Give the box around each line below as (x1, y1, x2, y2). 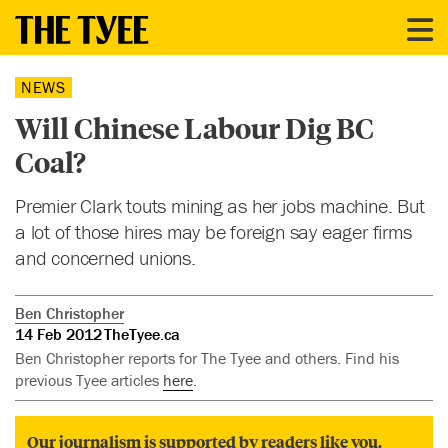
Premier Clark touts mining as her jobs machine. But (15, 193, 425, 218)
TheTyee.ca (104, 323, 180, 344)
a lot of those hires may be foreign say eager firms (15, 219, 412, 244)
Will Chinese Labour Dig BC (15, 109, 374, 147)
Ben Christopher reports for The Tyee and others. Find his (15, 348, 399, 369)
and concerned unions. (15, 245, 196, 270)
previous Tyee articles (15, 370, 163, 391)
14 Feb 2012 (15, 323, 102, 344)
